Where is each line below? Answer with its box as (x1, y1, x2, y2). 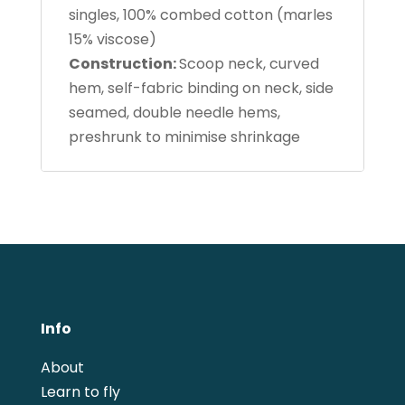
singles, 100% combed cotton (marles (68, 4, 333, 25)
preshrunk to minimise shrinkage (68, 126, 300, 147)
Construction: (68, 52, 179, 74)
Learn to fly (40, 381, 120, 402)
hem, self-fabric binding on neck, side (68, 77, 334, 99)
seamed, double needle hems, (68, 101, 280, 123)
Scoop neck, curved (178, 52, 319, 74)
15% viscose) (68, 28, 156, 50)
